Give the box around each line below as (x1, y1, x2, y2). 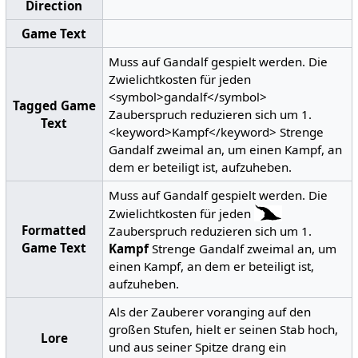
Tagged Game (12, 97, 96, 113)
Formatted (22, 221, 87, 238)
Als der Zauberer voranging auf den (109, 303, 312, 320)
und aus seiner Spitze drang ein (109, 338, 287, 355)
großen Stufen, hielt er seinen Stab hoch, (109, 320, 339, 337)
